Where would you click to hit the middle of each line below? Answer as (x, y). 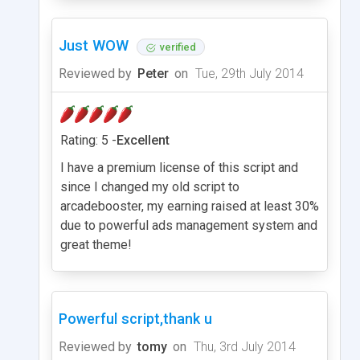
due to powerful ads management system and (189, 225)
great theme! (96, 244)
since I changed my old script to (150, 186)
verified (178, 47)
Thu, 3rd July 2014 (243, 346)
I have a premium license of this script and (179, 167)
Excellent (143, 140)
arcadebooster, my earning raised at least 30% (190, 206)
